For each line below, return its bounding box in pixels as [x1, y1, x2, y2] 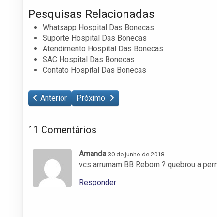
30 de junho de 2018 [108, 150, 164, 158]
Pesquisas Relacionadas [28, 7, 155, 21]
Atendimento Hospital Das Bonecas [43, 44, 163, 53]
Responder [79, 177, 116, 187]
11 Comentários [28, 124, 96, 136]
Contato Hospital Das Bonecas [43, 65, 146, 75]
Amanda [79, 149, 106, 158]
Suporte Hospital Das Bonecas [43, 33, 147, 43]
